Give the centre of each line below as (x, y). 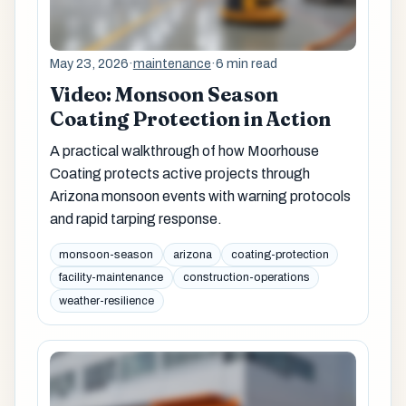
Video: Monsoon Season (164, 94)
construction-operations (246, 278)
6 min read (246, 64)
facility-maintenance (111, 278)
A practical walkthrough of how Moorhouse (184, 150)
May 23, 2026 (89, 64)
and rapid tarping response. (135, 218)
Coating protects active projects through (179, 173)
